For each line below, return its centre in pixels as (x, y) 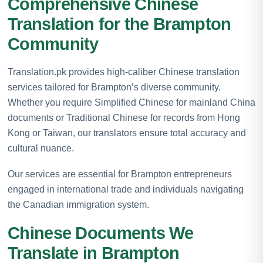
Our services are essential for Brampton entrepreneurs (120, 174)
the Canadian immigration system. (78, 204)
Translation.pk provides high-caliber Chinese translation (124, 72)
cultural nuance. (41, 148)
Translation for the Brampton (119, 24)
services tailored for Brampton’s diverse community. (114, 87)
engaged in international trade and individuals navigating (126, 189)
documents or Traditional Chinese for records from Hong (124, 117)
